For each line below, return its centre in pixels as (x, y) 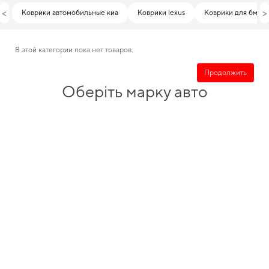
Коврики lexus (161, 13)
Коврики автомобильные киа (70, 13)
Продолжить (225, 72)
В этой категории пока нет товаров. (74, 50)
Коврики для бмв (232, 13)
